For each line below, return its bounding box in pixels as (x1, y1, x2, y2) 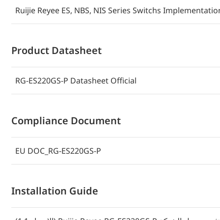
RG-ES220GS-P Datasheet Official (15, 75, 137, 86)
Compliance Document (11, 114, 121, 127)
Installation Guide (11, 184, 99, 197)
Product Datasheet (11, 44, 102, 57)
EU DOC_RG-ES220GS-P (15, 145, 102, 156)
